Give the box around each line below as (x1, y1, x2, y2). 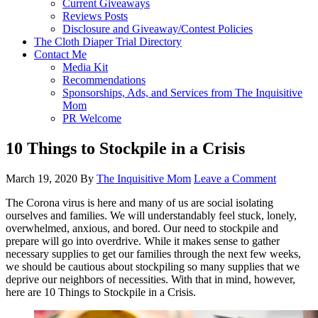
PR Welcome (62, 112, 121, 124)
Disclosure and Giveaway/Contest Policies (62, 23, 253, 35)
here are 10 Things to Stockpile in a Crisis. (6, 285, 196, 298)
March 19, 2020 (6, 172, 77, 185)
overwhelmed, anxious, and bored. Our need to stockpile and (6, 221, 278, 234)
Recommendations (62, 74, 146, 86)
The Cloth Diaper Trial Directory (34, 35, 182, 48)
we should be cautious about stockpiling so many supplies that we (6, 260, 300, 273)
